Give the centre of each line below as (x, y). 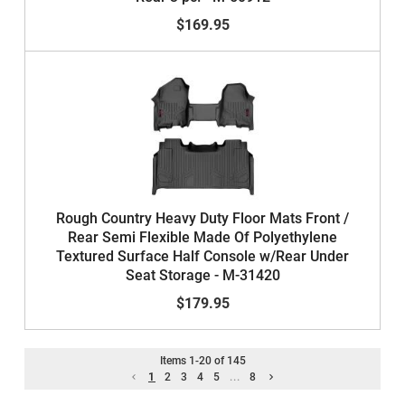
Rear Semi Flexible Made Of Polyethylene (202, 237)
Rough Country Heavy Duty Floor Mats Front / (202, 218)
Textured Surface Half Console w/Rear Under (202, 256)
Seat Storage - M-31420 (202, 275)
